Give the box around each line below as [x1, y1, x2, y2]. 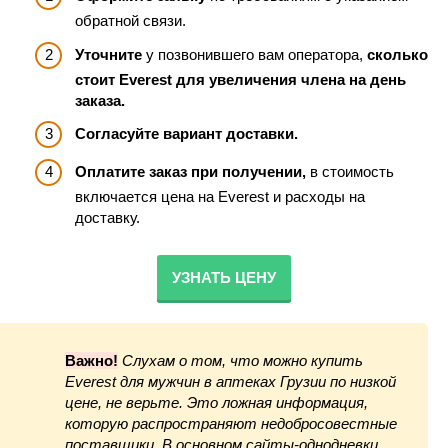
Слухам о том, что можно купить [122, 351, 363, 369]
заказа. [75, 91, 125, 109]
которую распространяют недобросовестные [65, 414, 397, 432]
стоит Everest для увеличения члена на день [75, 70, 406, 88]
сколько [367, 45, 428, 63]
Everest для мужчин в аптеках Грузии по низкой [65, 372, 396, 390]
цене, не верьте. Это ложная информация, [65, 393, 368, 411]
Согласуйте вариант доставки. [75, 125, 298, 143]
